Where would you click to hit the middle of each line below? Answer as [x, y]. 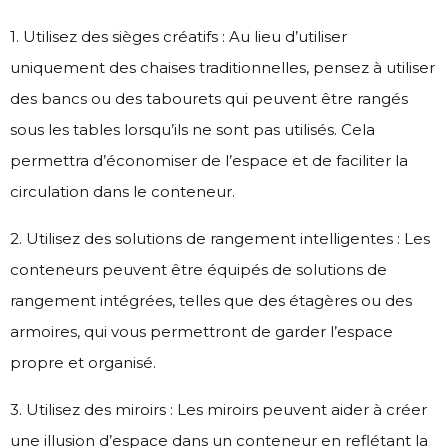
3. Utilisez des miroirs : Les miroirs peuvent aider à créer [218, 409]
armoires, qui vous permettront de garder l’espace [201, 331]
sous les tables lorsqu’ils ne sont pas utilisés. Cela [192, 129]
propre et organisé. [83, 362]
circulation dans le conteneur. [122, 191]
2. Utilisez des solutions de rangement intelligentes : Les [220, 238]
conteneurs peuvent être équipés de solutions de [198, 269]
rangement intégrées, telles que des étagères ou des [211, 300]
